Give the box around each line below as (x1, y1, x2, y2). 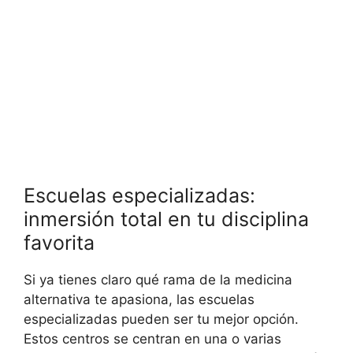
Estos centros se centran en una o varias (24, 331, 281, 347)
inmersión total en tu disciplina (24, 207, 309, 232)
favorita (24, 231, 95, 255)
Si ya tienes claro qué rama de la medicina (24, 272, 292, 288)
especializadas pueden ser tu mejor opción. (24, 311, 299, 328)
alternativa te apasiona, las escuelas (24, 292, 255, 308)
